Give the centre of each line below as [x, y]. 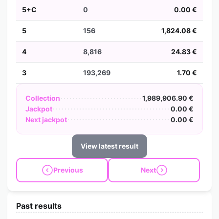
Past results [39, 206]
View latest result [109, 146]
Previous [68, 170]
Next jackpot [46, 120]
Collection [43, 98]
